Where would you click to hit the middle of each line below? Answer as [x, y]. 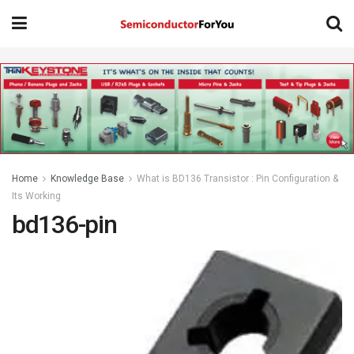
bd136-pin [64, 225]
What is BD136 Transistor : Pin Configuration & [237, 179]
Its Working [36, 196]
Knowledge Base [87, 179]
